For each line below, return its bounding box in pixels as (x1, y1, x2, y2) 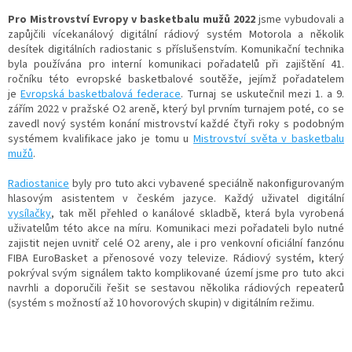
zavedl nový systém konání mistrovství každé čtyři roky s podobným (8, 116, 344, 133)
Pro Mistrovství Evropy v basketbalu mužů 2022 (8, 12, 255, 28)
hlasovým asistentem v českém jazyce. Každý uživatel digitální (8, 191, 344, 207)
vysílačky (8, 206, 51, 222)
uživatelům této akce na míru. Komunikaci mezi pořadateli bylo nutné (8, 221, 344, 237)
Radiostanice (8, 176, 69, 192)
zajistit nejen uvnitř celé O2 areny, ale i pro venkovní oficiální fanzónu (8, 236, 344, 252)
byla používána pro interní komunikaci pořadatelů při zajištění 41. (8, 57, 344, 73)
